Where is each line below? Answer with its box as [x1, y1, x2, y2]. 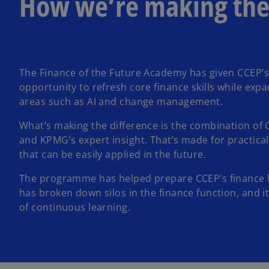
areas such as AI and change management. [19, 95, 223, 109]
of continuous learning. [19, 201, 133, 214]
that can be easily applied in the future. [19, 148, 207, 162]
